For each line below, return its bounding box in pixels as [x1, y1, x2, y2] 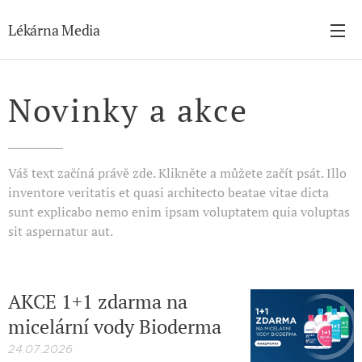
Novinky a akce [8, 88, 248, 131]
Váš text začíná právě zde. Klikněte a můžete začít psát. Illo [8, 164, 347, 182]
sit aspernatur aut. [8, 222, 113, 240]
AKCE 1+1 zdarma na [8, 288, 187, 314]
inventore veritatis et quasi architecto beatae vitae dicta [8, 183, 329, 201]
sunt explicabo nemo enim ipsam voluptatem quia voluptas [8, 203, 350, 221]
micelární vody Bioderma [8, 314, 221, 339]
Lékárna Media [8, 19, 100, 40]
